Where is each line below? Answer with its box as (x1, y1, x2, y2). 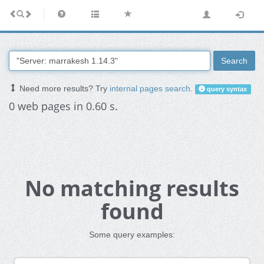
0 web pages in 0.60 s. (9, 99, 118, 114)
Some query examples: (89, 230, 175, 240)
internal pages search (110, 84, 190, 94)
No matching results (25, 174, 239, 203)
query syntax (205, 85, 247, 93)
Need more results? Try (17, 84, 110, 94)
